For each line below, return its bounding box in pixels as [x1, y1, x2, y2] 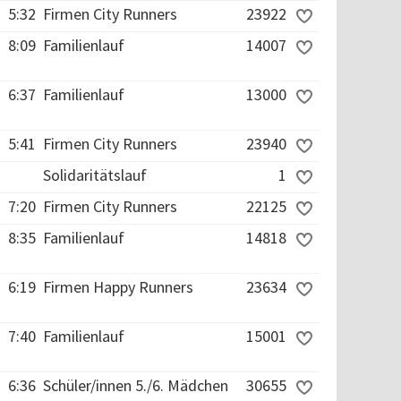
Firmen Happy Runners [43, 277, 193, 297]
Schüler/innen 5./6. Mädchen [43, 375, 228, 396]
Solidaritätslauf [43, 165, 147, 185]
